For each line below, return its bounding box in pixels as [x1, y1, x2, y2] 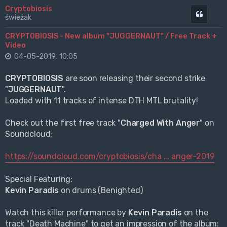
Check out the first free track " [5, 118, 121, 128]
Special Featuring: [5, 174, 73, 184]
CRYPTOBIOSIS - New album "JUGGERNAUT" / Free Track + [5, 31, 217, 41]
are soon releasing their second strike [63, 73, 205, 84]
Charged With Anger [120, 118, 200, 128]
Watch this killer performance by [5, 208, 128, 218]
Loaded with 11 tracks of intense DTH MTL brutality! [5, 96, 198, 106]
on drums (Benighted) [58, 185, 143, 196]
